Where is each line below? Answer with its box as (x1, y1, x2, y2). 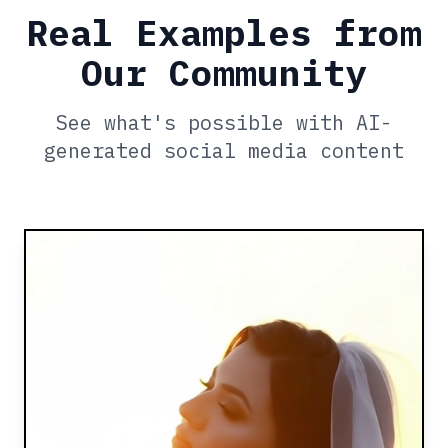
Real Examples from (26, 9, 422, 56)
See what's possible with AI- (56, 109, 392, 136)
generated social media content (44, 137, 404, 164)
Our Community (81, 49, 367, 96)
